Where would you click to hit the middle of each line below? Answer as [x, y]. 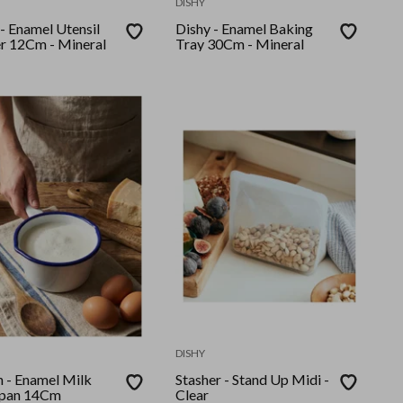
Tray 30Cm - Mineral [240, 44]
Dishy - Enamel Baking [223, 29]
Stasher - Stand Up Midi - [253, 380]
